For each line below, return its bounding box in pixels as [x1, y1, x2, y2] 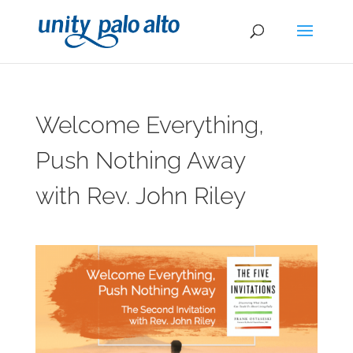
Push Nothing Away [35, 147, 246, 174]
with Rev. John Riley [35, 182, 246, 210]
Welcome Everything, [35, 111, 264, 139]
